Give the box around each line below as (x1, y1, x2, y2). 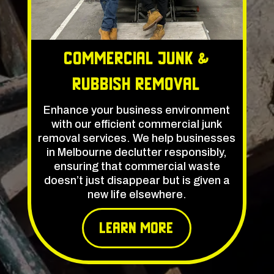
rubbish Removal (73, 74, 201, 95)
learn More (100, 219, 174, 237)
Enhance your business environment (43, 104, 231, 117)
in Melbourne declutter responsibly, (46, 146, 228, 159)
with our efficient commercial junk (51, 118, 223, 131)
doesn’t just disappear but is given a (43, 174, 230, 187)
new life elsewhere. (87, 188, 187, 201)
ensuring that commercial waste (53, 160, 220, 173)
